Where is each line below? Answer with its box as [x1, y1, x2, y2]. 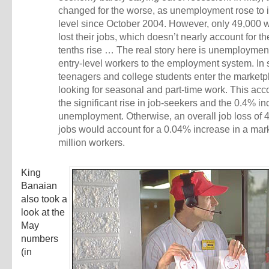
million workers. [58, 138, 125, 148]
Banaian [21, 181, 57, 192]
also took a [21, 194, 67, 205]
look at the [21, 207, 65, 218]
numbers [21, 234, 58, 244]
